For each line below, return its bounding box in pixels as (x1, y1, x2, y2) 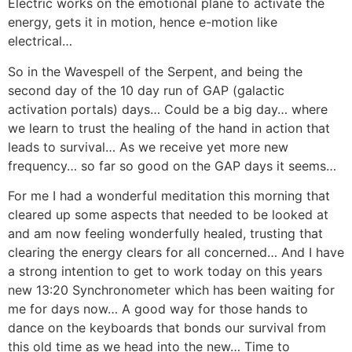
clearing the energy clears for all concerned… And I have (8, 244, 344, 261)
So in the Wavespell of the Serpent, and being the (8, 63, 302, 79)
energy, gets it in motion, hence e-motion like (8, 14, 277, 31)
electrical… (8, 33, 72, 49)
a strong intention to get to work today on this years (8, 263, 322, 280)
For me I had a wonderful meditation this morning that (8, 188, 330, 204)
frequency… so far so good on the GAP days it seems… (8, 157, 336, 174)
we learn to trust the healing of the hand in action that (8, 119, 330, 136)
